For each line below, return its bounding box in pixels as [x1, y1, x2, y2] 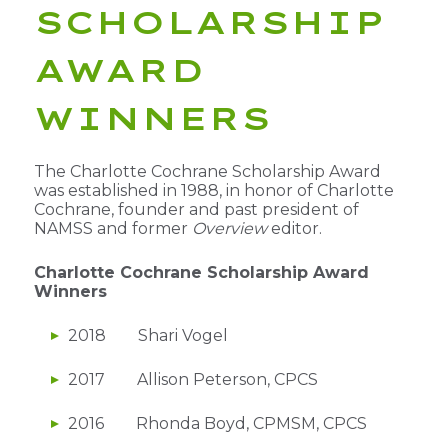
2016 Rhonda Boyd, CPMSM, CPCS [67, 413, 367, 433]
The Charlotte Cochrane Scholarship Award [33, 161, 381, 181]
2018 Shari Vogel [67, 325, 228, 345]
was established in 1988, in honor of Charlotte [33, 180, 394, 200]
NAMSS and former [33, 218, 192, 238]
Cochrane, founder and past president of [33, 199, 359, 219]
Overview [191, 218, 267, 238]
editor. [266, 218, 322, 238]
